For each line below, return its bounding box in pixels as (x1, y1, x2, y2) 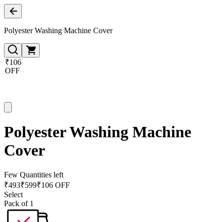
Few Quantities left (4, 170, 63, 179)
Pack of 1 (4, 199, 34, 208)
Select (4, 190, 23, 199)
